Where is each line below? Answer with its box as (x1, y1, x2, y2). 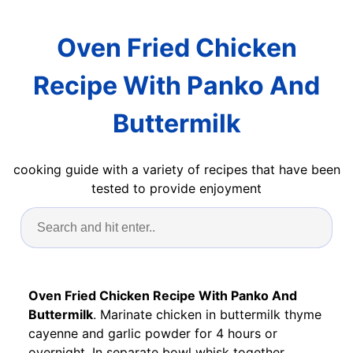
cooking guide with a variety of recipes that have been (13, 161, 340, 177)
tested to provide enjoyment (91, 180, 262, 196)
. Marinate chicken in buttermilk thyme (93, 306, 321, 322)
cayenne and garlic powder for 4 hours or (28, 325, 277, 341)
